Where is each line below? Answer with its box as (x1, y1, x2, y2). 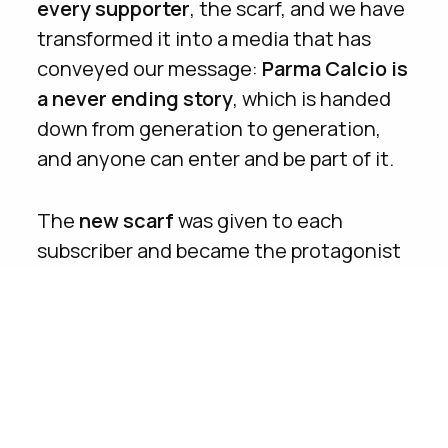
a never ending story (37, 84, 234, 112)
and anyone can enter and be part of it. (37, 144, 395, 172)
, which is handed (233, 84, 392, 112)
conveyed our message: (37, 54, 263, 82)
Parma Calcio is (262, 54, 409, 82)
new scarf (79, 206, 175, 234)
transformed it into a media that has (37, 24, 372, 52)
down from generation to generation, (37, 114, 382, 142)
